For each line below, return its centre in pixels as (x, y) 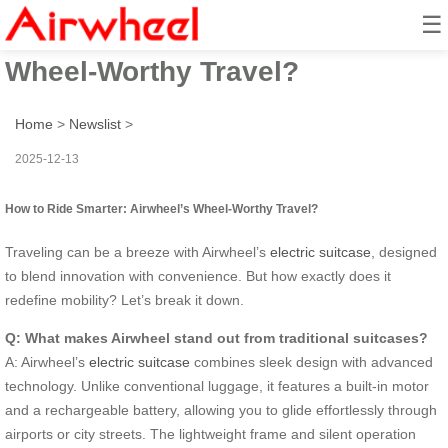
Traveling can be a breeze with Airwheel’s (137, 251)
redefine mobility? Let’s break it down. (124, 299)
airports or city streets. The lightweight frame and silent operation (210, 433)
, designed (404, 251)
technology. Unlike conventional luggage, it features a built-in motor (217, 385)
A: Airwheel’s (47, 361)
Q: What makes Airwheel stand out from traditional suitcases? (216, 337)
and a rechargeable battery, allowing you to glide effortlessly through (221, 409)
